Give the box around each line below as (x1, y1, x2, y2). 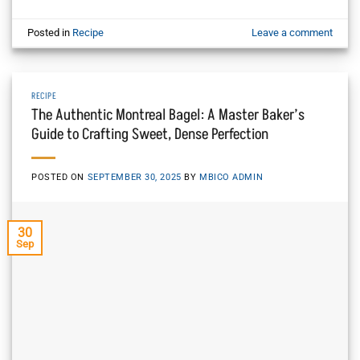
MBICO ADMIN (198, 172, 264, 183)
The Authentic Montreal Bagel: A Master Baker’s (31, 104, 305, 126)
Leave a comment (251, 26, 333, 39)
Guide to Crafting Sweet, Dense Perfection (31, 124, 268, 145)
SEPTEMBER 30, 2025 (87, 172, 182, 183)
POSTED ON (31, 172, 88, 183)
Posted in (27, 26, 73, 39)
